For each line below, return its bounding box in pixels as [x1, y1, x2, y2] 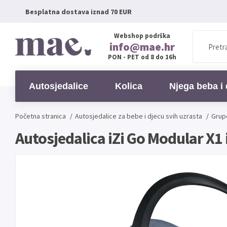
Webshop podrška [113, 31, 170, 40]
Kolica [115, 81, 143, 91]
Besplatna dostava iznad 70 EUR [25, 7, 132, 16]
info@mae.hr [109, 40, 175, 54]
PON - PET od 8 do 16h [107, 53, 176, 61]
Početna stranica [15, 111, 66, 121]
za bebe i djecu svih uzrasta [118, 111, 202, 121]
